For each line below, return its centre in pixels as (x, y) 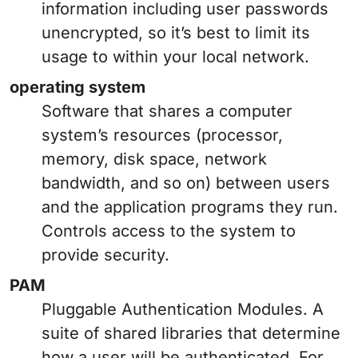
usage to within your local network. (175, 57)
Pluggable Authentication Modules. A (183, 310)
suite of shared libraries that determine (191, 334)
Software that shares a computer (167, 111)
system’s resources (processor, (162, 135)
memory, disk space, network (154, 159)
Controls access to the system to (169, 231)
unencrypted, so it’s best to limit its (176, 33)
